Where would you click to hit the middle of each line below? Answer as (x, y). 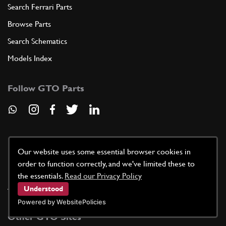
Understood (43, 189)
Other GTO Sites (44, 217)
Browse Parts (29, 24)
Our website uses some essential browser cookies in (104, 151)
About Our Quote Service (50, 187)
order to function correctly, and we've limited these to (106, 163)
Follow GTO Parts (46, 88)
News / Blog (28, 170)
